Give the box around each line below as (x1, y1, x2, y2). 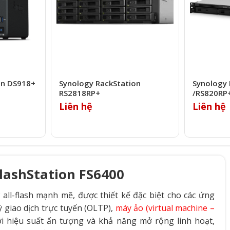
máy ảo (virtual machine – (115, 202, 215, 214)
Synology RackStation (59, 78, 141, 89)
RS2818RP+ (59, 88, 100, 99)
